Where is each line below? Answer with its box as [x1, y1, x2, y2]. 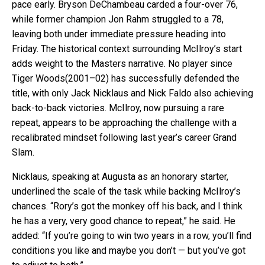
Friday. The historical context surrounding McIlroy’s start [12, 43, 242, 54]
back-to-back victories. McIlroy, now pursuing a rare [12, 102, 224, 114]
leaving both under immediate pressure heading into [12, 28, 226, 40]
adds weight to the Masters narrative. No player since [12, 57, 232, 69]
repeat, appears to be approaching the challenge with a [12, 117, 237, 128]
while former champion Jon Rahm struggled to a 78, [12, 13, 224, 25]
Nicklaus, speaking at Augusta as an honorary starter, [12, 170, 228, 182]
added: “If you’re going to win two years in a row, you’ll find [12, 230, 251, 241]
